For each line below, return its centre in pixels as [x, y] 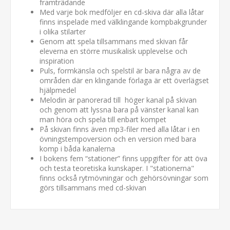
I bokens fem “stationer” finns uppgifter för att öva [123, 158]
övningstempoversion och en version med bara [118, 139]
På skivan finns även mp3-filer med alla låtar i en [120, 129]
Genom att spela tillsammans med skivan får [114, 41]
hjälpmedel [58, 90]
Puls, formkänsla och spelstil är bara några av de [120, 70]
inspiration [57, 61]
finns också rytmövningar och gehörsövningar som [124, 178]
